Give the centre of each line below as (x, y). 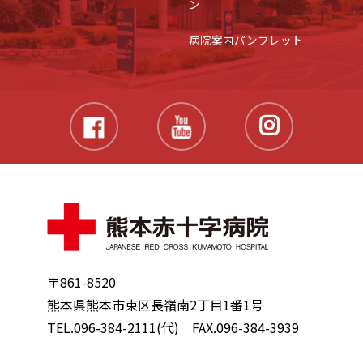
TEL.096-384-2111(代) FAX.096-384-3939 (173, 328)
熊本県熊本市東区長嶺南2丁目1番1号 (155, 305)
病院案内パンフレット (246, 40)
